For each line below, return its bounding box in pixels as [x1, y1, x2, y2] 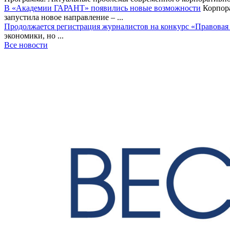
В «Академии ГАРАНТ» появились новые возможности [4, 4, 201, 13]
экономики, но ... [4, 31, 64, 41]
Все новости [4, 41, 48, 50]
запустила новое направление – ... [4, 13, 123, 22]
